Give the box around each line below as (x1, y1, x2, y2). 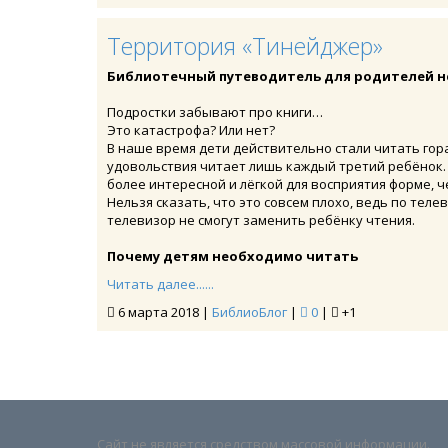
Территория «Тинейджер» (107, 30, 383, 62)
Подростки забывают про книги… (107, 103, 323, 121)
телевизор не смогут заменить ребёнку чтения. (107, 211, 415, 229)
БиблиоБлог (212, 303, 287, 321)
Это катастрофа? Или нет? (107, 121, 275, 139)
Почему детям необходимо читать (107, 247, 358, 265)
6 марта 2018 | (115, 303, 212, 321)
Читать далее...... (107, 275, 214, 293)
